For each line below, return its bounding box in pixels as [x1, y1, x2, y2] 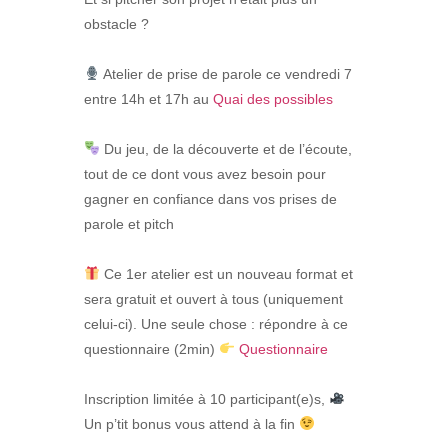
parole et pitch [84, 216, 174, 233]
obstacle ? [84, 16, 149, 33]
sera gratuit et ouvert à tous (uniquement [84, 291, 343, 308]
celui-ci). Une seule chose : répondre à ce [84, 316, 348, 333]
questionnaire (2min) [84, 341, 219, 358]
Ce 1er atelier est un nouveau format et [99, 266, 353, 283]
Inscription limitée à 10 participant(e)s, [84, 391, 329, 408]
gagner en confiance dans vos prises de [84, 191, 337, 208]
